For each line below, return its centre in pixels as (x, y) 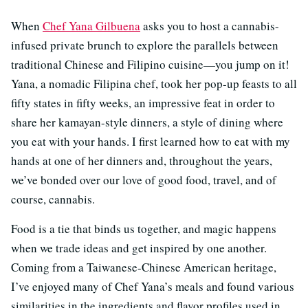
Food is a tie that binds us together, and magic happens (144, 229)
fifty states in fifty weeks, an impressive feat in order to (143, 103)
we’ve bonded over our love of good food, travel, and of (144, 180)
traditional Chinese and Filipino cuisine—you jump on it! (150, 65)
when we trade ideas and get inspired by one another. (139, 248)
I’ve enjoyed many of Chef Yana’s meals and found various (153, 287)
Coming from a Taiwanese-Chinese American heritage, (144, 267)
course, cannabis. (53, 199)
